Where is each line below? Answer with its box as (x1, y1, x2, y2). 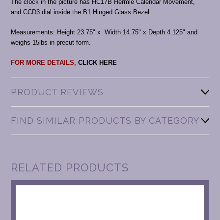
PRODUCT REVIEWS (11, 87, 104, 98)
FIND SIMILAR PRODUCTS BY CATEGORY (11, 115, 200, 126)
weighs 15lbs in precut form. (11, 39, 91, 47)
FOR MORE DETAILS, (11, 59, 79, 67)
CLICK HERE (78, 59, 117, 67)
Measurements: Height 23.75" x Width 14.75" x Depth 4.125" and (11, 28, 198, 36)
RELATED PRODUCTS (11, 161, 129, 174)
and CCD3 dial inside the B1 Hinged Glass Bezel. (11, 8, 152, 16)
